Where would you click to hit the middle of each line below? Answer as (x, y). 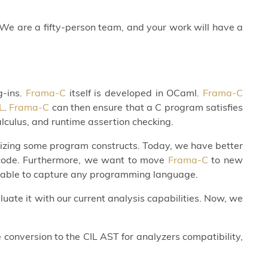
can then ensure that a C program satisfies (146, 107)
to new (226, 159)
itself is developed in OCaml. (135, 92)
